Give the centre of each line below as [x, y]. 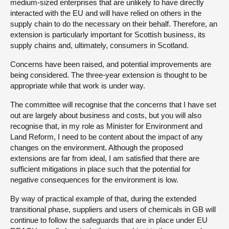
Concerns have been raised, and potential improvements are [111, 64]
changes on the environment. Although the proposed [97, 147]
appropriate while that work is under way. [78, 86]
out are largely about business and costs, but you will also [106, 115]
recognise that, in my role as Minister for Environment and [106, 126]
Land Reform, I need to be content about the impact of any [107, 137]
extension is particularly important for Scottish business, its [108, 35]
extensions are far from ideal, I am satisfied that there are [105, 158]
